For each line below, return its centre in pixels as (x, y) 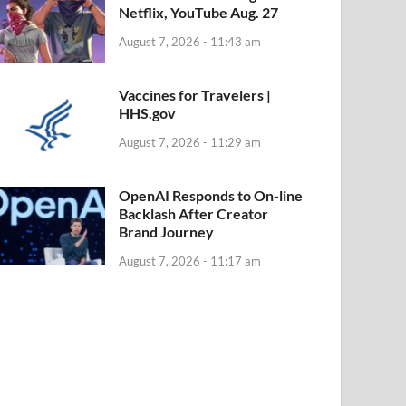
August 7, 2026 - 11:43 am (190, 41)
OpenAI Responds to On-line (211, 196)
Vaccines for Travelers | (195, 94)
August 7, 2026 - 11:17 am (190, 261)
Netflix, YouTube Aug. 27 (199, 12)
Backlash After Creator (194, 214)
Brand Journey (167, 232)
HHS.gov (148, 112)
